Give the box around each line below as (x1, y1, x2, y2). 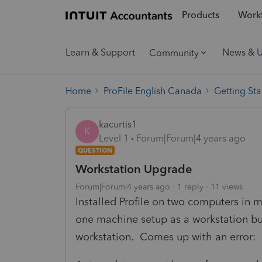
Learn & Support (65, 47, 135, 58)
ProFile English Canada (104, 85, 202, 96)
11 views (211, 181, 243, 192)
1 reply (177, 181, 204, 192)
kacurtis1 (99, 118, 137, 130)
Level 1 (99, 132, 129, 144)
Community (149, 47, 199, 58)
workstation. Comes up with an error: (75, 230, 256, 243)
